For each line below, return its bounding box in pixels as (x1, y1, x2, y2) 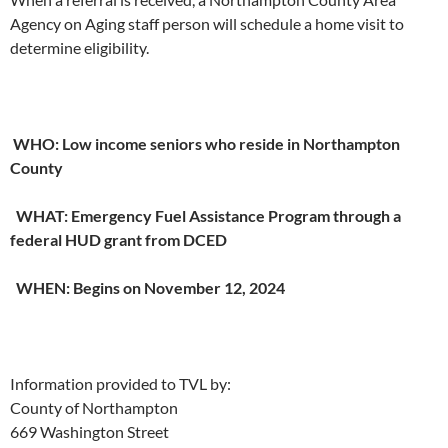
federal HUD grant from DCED (10, 230, 227, 250)
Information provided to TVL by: (10, 374, 231, 394)
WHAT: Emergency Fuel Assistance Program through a (10, 206, 401, 226)
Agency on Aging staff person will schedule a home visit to (10, 14, 404, 34)
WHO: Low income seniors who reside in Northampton (10, 134, 400, 154)
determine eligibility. (10, 38, 149, 58)
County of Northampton (10, 398, 178, 418)
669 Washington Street (10, 422, 169, 442)
